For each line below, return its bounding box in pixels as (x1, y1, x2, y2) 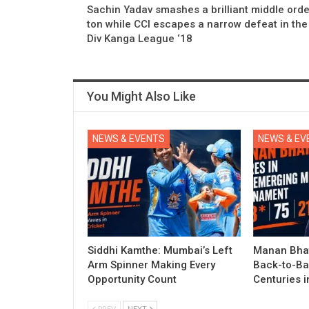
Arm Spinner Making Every (88, 258, 215, 271)
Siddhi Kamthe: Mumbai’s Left (88, 243, 232, 257)
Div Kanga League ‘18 (87, 32, 192, 45)
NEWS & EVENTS (92, 132, 165, 144)
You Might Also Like (87, 88, 196, 103)
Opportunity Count (88, 272, 177, 286)
